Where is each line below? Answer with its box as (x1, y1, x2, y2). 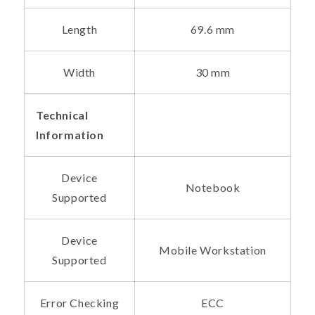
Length (61, 22, 98, 37)
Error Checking (39, 296, 120, 310)
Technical (36, 108, 89, 122)
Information (36, 128, 104, 142)
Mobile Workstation (159, 243, 266, 257)
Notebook (185, 181, 240, 195)
